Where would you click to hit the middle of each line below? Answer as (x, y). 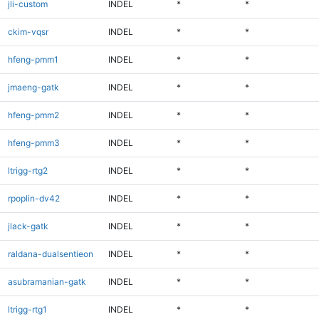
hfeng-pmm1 (33, 59)
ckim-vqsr (28, 31)
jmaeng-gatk (33, 87)
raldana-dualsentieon (50, 253)
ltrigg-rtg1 (27, 309)
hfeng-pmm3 (33, 142)
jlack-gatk (28, 226)
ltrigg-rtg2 (27, 170)
